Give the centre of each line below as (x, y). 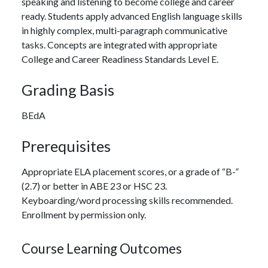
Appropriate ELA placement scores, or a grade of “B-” (130, 171)
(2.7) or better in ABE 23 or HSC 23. (94, 185)
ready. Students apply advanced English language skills (132, 16)
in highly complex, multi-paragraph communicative (124, 30)
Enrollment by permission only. (84, 214)
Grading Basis (68, 89)
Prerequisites (66, 146)
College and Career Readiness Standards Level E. (120, 59)
